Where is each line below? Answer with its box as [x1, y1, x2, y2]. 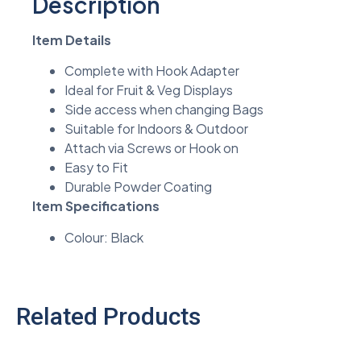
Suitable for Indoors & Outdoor [64, 120, 248, 138]
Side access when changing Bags [64, 101, 263, 118]
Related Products [16, 301, 201, 330]
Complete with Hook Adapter [64, 62, 239, 80]
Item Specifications [32, 197, 160, 215]
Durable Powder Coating [64, 178, 212, 196]
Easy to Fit [64, 159, 128, 176]
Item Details [32, 31, 111, 48]
